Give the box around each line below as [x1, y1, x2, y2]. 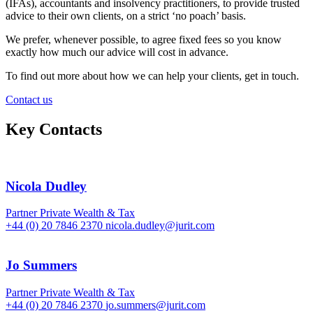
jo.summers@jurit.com [105, 298, 205, 311]
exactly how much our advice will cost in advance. [6, 46, 228, 59]
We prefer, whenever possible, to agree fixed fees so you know [6, 34, 282, 46]
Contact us [6, 94, 52, 106]
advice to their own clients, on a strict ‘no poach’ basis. [6, 10, 246, 22]
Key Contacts [6, 120, 102, 139]
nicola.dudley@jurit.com [105, 219, 214, 232]
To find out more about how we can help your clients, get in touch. [6, 70, 299, 82]
